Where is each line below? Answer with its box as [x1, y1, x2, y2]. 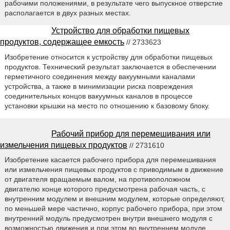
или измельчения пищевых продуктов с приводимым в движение [4, 165, 223, 174]
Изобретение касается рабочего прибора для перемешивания [4, 156, 216, 164]
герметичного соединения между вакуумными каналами [4, 72, 195, 81]
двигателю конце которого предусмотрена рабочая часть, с [4, 185, 205, 194]
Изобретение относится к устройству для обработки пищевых [4, 52, 213, 61]
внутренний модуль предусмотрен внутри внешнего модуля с [4, 214, 213, 223]
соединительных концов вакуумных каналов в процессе [4, 91, 193, 100]
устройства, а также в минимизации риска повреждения [4, 82, 193, 90]
